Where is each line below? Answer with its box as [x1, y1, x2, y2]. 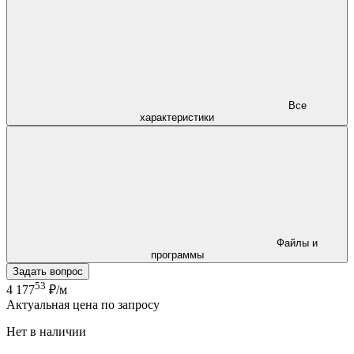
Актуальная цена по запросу [6, 298, 160, 312]
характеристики [140, 111, 214, 123]
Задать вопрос [13, 265, 83, 277]
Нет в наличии [6, 325, 89, 339]
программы [150, 248, 204, 261]
